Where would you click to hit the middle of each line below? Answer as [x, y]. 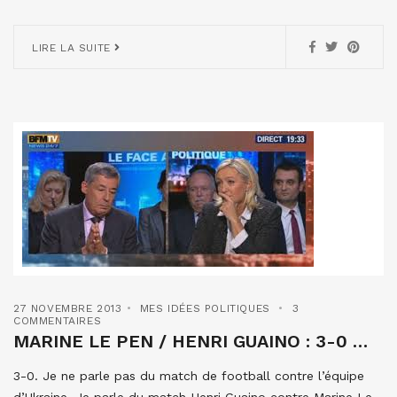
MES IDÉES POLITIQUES [205, 308]
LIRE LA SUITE [74, 47]
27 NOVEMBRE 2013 [68, 308]
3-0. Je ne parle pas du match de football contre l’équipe [189, 375]
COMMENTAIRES [58, 320]
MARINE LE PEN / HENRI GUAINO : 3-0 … [191, 341]
